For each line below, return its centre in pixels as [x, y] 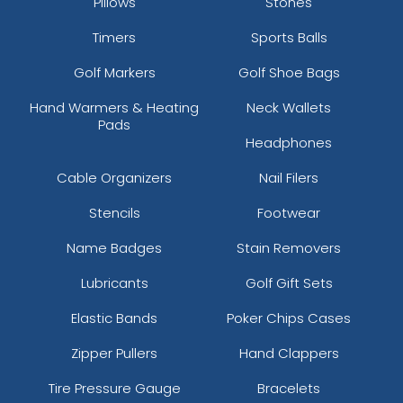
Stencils [114, 212]
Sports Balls [289, 37]
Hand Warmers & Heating [114, 107]
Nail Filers [289, 177]
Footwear [289, 212]
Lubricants [114, 282]
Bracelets [289, 388]
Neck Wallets [289, 107]
